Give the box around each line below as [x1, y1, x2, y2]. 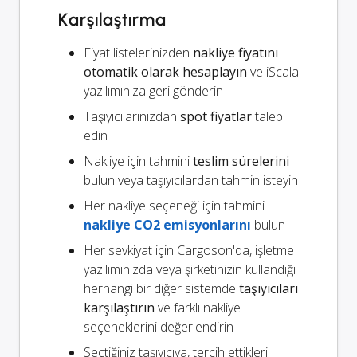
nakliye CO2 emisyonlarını [84, 216, 251, 234]
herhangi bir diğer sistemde [84, 280, 239, 298]
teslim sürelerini [193, 152, 289, 171]
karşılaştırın [84, 299, 155, 317]
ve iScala [247, 63, 299, 81]
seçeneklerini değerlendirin [84, 318, 233, 336]
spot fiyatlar [180, 108, 252, 126]
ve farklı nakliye [155, 299, 241, 317]
